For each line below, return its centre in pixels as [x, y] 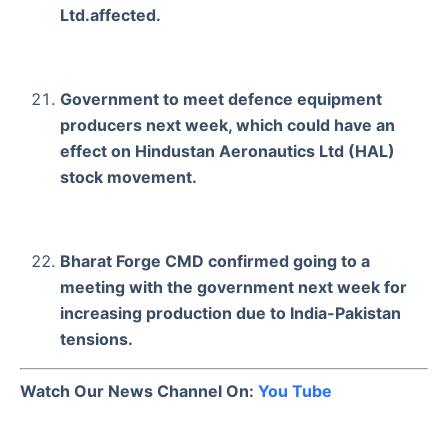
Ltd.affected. [110, 14]
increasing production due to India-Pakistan [230, 312]
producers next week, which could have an [227, 124]
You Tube [295, 390]
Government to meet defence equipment [221, 98]
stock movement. [128, 176]
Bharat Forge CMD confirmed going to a [215, 260]
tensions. [96, 338]
